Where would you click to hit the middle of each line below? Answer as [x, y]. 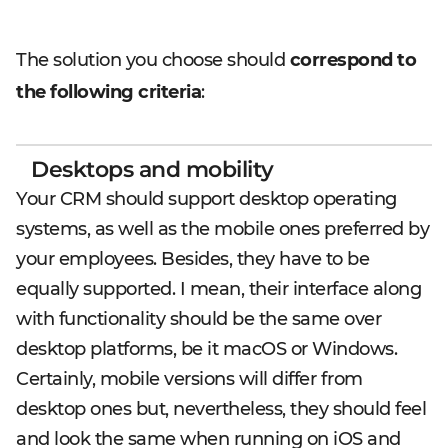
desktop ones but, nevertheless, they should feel [221, 409]
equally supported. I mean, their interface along [218, 289]
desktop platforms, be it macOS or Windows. [206, 349]
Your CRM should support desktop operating [206, 199]
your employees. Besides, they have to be [192, 259]
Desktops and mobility [152, 169]
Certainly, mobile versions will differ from [189, 379]
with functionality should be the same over [198, 319]
